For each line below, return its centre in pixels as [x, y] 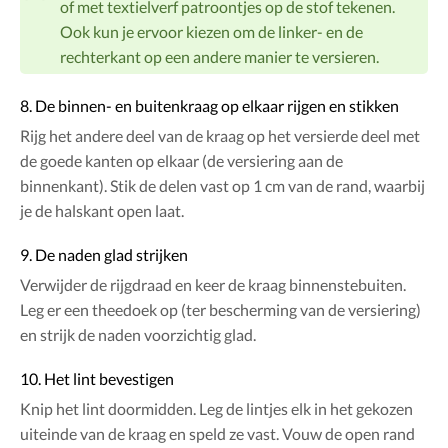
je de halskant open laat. [102, 211]
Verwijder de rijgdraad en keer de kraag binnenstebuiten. [213, 285]
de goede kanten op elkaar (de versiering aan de [181, 161]
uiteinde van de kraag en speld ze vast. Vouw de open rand [217, 434]
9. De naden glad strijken [104, 255]
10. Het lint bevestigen [97, 379]
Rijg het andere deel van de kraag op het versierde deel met [220, 136]
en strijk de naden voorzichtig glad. [138, 335]
